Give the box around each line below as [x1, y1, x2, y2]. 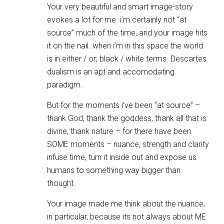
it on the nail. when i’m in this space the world [47, 40, 203, 50]
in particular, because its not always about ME [47, 211, 206, 221]
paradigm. [47, 79, 82, 89]
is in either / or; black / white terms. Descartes [47, 53, 206, 63]
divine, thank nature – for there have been [47, 126, 191, 136]
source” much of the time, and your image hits [47, 27, 207, 37]
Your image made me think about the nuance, [47, 198, 205, 208]
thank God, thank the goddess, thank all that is [47, 113, 206, 123]
